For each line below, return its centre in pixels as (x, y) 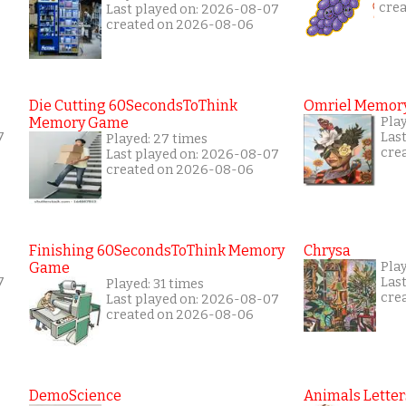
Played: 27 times (157, 139)
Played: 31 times (155, 284)
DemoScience (75, 395)
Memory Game (79, 122)
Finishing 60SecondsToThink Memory (157, 250)
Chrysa (327, 250)
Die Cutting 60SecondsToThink (133, 105)
